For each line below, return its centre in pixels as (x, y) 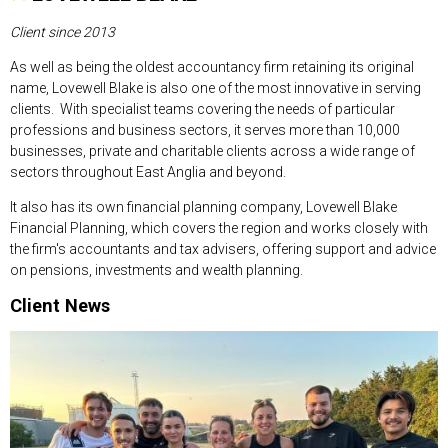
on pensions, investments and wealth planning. (156, 269)
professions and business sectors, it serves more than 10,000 (205, 129)
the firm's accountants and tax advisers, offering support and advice (223, 248)
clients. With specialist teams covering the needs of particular (202, 108)
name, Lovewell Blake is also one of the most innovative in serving (215, 87)
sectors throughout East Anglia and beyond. (148, 171)
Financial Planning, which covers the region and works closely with (219, 227)
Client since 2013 (62, 31)
